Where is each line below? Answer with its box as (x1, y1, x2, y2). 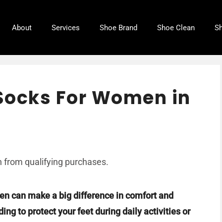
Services (52, 23, 80, 32)
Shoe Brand (100, 23, 137, 32)
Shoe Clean (157, 23, 195, 32)
